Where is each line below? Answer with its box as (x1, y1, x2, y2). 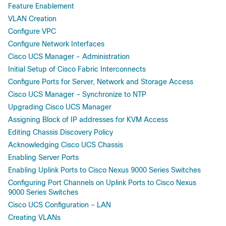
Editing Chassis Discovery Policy (8, 128, 113, 136)
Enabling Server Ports (8, 153, 79, 161)
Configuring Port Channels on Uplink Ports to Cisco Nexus (8, 178, 196, 187)
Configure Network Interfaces (8, 39, 104, 48)
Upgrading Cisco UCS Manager (8, 102, 111, 111)
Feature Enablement (8, 2, 74, 10)
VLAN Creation (8, 14, 56, 23)
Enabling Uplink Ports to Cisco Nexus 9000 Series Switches (8, 165, 201, 174)
